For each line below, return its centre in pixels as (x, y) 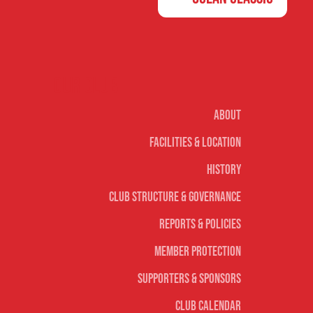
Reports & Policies (201, 225)
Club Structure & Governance (175, 198)
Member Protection (198, 252)
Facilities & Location (196, 143)
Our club (85, 87)
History (224, 170)
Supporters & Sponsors (190, 279)
